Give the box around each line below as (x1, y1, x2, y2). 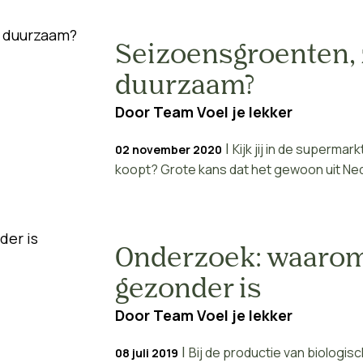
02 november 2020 (114, 142, 222, 157)
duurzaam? (114, 74, 254, 100)
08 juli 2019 (114, 345, 178, 361)
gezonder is (114, 277, 262, 303)
